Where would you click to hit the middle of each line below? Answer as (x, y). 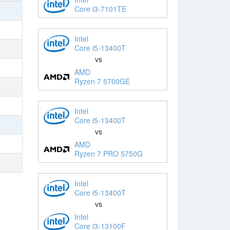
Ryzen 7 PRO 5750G (108, 153)
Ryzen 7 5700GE (102, 81)
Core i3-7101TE (100, 8)
